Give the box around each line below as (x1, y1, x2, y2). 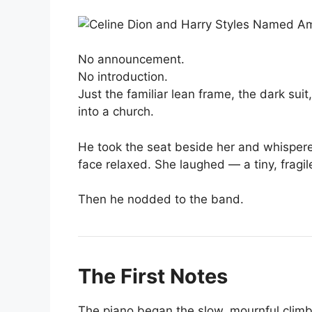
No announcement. (78, 52, 185, 66)
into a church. (78, 104, 154, 118)
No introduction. (78, 70, 168, 84)
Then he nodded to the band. (78, 192, 244, 206)
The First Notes (78, 264, 228, 288)
